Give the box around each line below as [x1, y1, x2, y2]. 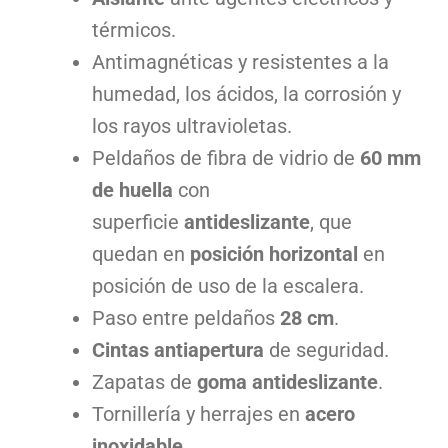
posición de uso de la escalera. [91, 274, 364, 299]
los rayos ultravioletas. [91, 114, 292, 139]
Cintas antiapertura [91, 338, 264, 363]
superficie [91, 210, 184, 235]
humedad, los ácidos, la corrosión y [91, 82, 401, 107]
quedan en [91, 242, 190, 267]
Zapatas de [91, 370, 197, 395]
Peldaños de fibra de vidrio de [91, 146, 360, 171]
